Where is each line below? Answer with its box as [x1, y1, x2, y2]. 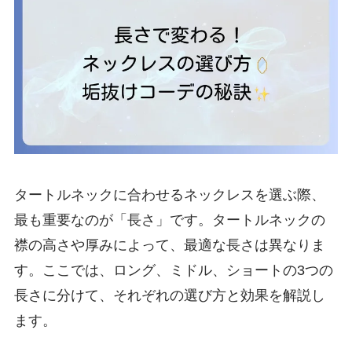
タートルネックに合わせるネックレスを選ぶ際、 [13, 186, 325, 203]
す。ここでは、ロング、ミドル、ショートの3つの [13, 262, 333, 278]
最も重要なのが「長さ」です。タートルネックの [13, 211, 325, 228]
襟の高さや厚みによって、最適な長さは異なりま [13, 236, 325, 253]
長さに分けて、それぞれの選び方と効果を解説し [13, 287, 325, 303]
